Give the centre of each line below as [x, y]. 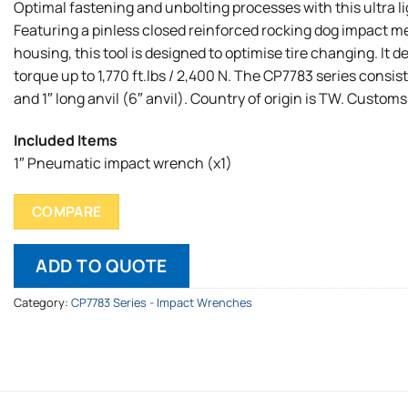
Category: [42, 302]
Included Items [66, 141]
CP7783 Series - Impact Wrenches [162, 302]
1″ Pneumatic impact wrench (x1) [123, 163]
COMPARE [66, 211]
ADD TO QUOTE [102, 265]
